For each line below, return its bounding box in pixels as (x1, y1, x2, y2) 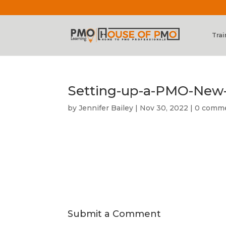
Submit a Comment (68, 208, 161, 219)
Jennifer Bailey (79, 103, 134, 112)
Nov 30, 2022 (140, 103, 189, 112)
